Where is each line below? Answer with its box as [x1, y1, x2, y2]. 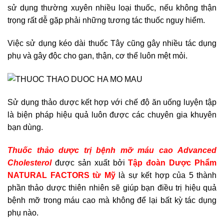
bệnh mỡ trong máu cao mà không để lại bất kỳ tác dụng [7, 195, 216, 204]
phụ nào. [7, 208, 38, 217]
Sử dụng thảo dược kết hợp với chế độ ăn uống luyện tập [7, 97, 216, 106]
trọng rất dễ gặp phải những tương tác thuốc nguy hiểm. [7, 16, 205, 25]
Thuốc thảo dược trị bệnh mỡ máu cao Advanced [7, 145, 216, 154]
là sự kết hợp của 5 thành [118, 170, 216, 179]
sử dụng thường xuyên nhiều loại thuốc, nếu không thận [7, 3, 216, 12]
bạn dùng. [7, 122, 43, 131]
